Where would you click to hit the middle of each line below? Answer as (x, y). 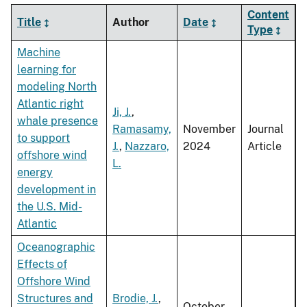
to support (44, 138)
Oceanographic (56, 247)
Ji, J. (122, 112)
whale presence (58, 121)
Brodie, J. (135, 299)
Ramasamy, (142, 130)
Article (265, 147)
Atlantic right (50, 104)
